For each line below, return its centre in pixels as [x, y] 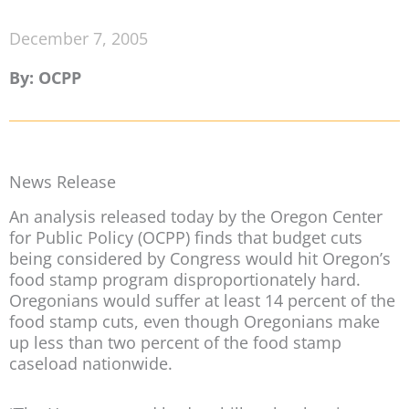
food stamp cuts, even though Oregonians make [194, 322]
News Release [63, 182]
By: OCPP [45, 78]
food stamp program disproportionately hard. [185, 280]
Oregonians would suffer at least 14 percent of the [202, 301]
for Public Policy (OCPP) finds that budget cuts [186, 238]
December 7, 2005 [79, 39]
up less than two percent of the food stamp [175, 343]
